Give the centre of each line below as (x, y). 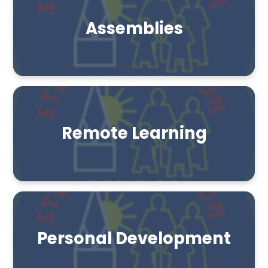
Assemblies (134, 28)
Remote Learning (134, 133)
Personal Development (134, 239)
